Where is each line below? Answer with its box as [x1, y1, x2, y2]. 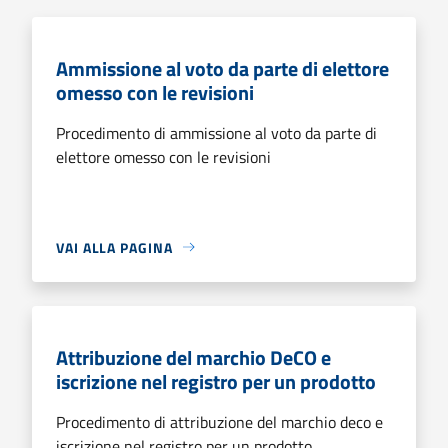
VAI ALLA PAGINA [56, 236, 173, 258]
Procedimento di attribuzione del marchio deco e [56, 409, 383, 434]
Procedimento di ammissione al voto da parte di [56, 120, 377, 145]
